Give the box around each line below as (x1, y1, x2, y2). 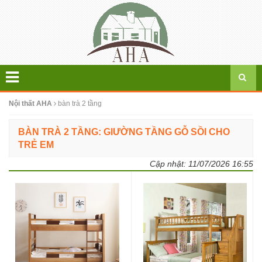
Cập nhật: (150, 159, 188, 168)
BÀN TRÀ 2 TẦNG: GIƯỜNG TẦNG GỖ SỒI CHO (18, 127, 230, 137)
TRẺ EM (18, 140, 54, 150)
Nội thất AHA (9, 99, 52, 108)
